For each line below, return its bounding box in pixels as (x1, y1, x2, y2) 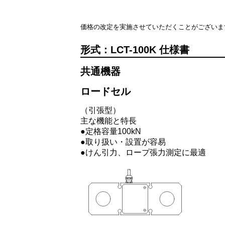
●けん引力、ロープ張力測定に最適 (80, 148, 206, 157)
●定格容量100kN (80, 127, 141, 136)
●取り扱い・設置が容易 (80, 137, 166, 146)
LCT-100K (110, 44, 156, 56)
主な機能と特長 (80, 116, 137, 125)
